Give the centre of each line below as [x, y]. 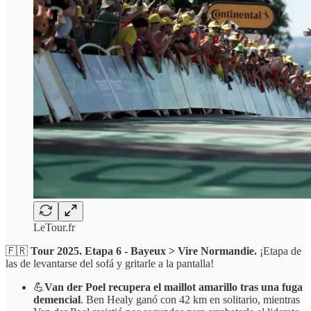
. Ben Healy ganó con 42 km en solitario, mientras [190, 299]
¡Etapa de [280, 251]
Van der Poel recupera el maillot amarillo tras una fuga [174, 287]
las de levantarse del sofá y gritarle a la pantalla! [110, 263]
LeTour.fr [54, 227]
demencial [57, 299]
